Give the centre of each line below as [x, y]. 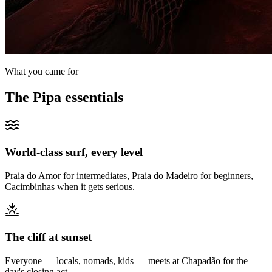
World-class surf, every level [74, 152]
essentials [92, 97]
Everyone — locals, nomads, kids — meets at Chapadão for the [126, 260]
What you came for [42, 71]
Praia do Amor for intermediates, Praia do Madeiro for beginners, [129, 176]
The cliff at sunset [48, 237]
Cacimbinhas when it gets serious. [70, 187]
